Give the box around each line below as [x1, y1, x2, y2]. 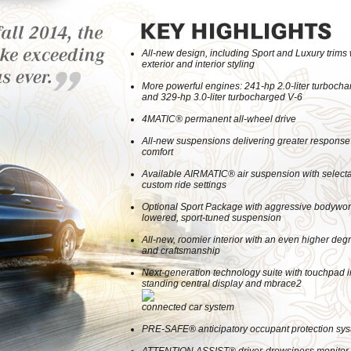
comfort [142, 147, 173, 157]
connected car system [142, 302, 234, 313]
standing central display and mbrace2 [142, 278, 302, 289]
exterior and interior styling [142, 59, 255, 70]
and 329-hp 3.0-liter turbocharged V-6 [142, 92, 302, 103]
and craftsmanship [142, 245, 220, 256]
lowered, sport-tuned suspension [142, 212, 281, 223]
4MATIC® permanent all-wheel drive [142, 114, 296, 125]
